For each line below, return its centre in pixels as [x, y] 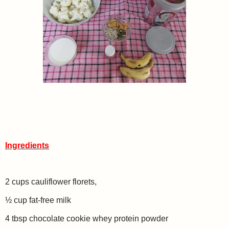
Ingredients [27, 145]
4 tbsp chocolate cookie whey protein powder [88, 218]
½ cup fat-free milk [38, 200]
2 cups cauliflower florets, [52, 182]
